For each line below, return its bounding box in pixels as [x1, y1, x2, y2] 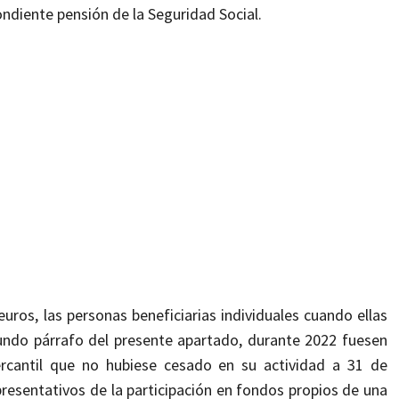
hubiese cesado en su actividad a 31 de [105, 354, 387, 376]
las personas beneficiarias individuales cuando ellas [43, 305, 387, 326]
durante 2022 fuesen [247, 330, 387, 351]
